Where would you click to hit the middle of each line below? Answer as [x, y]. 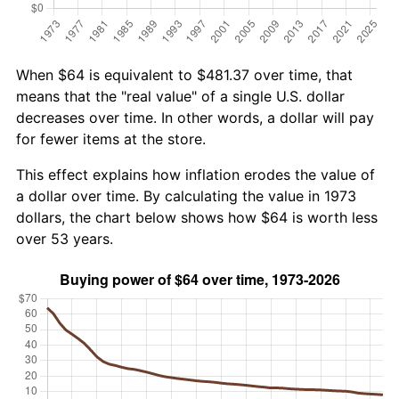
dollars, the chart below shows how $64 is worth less [197, 217]
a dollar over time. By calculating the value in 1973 [186, 195]
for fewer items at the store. [111, 138]
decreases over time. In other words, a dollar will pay [195, 117]
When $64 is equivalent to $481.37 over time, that [184, 74]
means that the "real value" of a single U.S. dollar [180, 96]
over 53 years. [65, 238]
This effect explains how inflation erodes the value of [195, 174]
